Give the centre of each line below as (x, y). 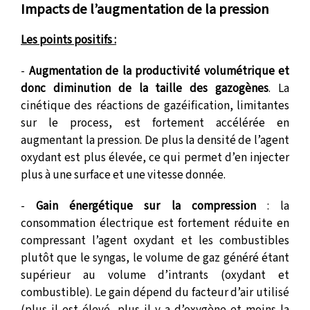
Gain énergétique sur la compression (146, 206)
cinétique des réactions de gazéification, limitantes (155, 106)
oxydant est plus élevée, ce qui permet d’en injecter (155, 158)
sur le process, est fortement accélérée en (155, 123)
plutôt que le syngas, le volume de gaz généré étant (155, 258)
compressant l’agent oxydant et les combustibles (155, 241)
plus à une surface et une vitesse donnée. (123, 175)
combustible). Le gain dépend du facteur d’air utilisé (155, 293)
